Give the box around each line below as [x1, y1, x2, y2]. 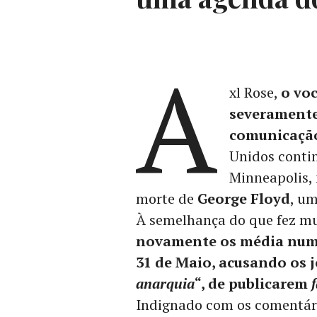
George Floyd [197, 189, 290, 209]
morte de [136, 189, 197, 209]
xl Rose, [229, 83, 281, 103]
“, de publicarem [195, 274, 311, 294]
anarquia [136, 274, 195, 294]
